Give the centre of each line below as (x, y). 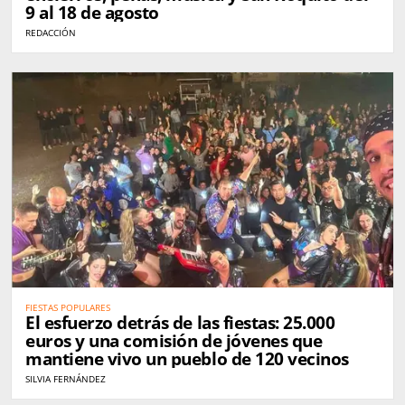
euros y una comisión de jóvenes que (174, 340)
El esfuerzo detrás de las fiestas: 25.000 (180, 322)
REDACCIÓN (51, 33)
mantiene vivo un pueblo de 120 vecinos (187, 358)
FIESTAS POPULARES (68, 307)
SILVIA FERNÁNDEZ (66, 378)
